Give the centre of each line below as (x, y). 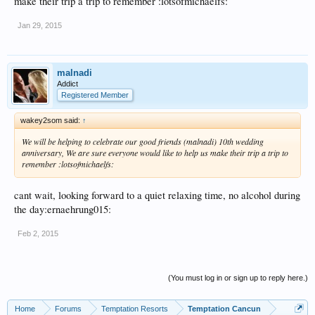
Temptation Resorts (135, 308)
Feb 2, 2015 (38, 233)
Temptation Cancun (224, 308)
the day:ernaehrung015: (63, 209)
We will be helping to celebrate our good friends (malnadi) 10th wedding (143, 141)
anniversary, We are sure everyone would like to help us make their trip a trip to (155, 153)
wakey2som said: (51, 120)
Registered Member (95, 95)
